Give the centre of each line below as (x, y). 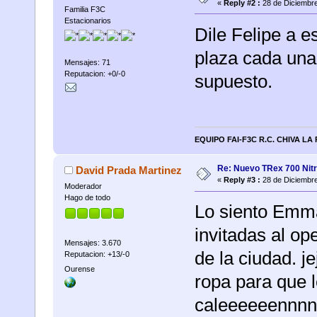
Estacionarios (87, 20)
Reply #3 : (242, 180)
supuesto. (233, 81)
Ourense (79, 269)
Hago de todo (87, 198)
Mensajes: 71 (87, 62)
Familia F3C (85, 9)
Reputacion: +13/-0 (97, 254)
